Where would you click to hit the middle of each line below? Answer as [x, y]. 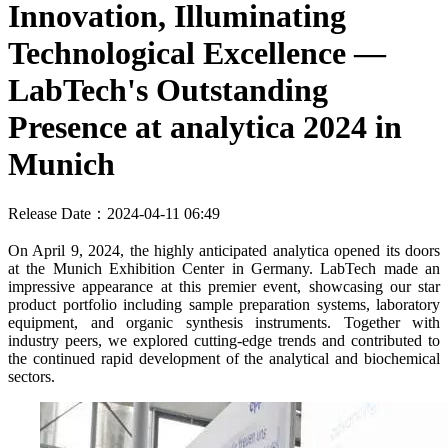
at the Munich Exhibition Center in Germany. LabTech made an [224, 269]
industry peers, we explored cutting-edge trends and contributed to [224, 341]
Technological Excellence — [197, 52]
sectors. [31, 377]
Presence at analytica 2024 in [205, 126]
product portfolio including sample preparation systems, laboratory [224, 305]
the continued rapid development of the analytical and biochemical [224, 359]
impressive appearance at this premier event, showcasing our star [224, 287]
